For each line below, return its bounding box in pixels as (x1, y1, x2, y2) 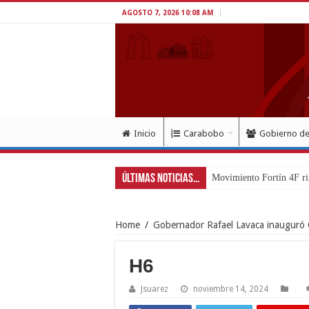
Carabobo (183, 128, 224, 139)
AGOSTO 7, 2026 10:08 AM (122, 9, 213, 17)
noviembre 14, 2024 (193, 283, 268, 294)
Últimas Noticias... (122, 172, 199, 186)
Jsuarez (141, 283, 168, 294)
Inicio (134, 128, 156, 139)
